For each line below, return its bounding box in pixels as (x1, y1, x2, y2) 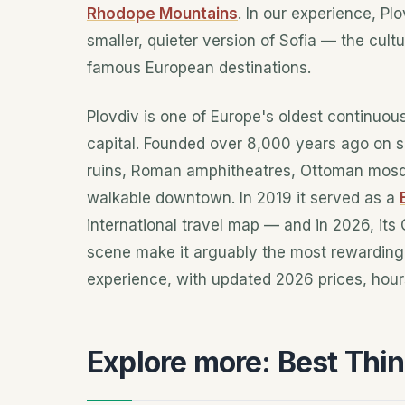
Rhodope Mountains (87, 5, 238, 24)
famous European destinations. (87, 59, 311, 78)
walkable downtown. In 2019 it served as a (87, 188, 400, 207)
